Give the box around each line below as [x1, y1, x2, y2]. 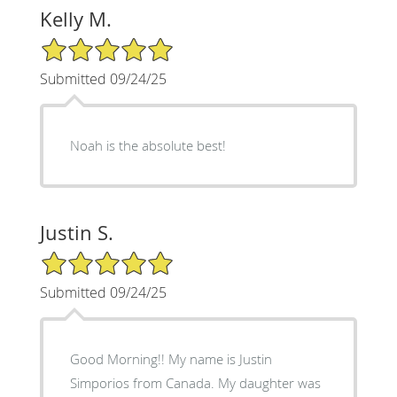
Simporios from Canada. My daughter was [69, 373, 321, 392]
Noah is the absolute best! [69, 136, 226, 154]
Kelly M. [39, 5, 112, 32]
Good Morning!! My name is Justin [69, 349, 272, 368]
